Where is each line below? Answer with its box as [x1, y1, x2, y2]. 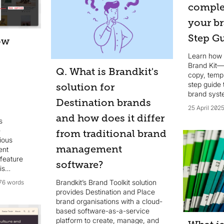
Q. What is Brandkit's [55, 66, 158, 78]
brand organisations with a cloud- [55, 197, 162, 206]
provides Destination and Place [55, 187, 155, 196]
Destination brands [55, 97, 151, 109]
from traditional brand [55, 128, 166, 140]
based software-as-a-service [55, 206, 149, 215]
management [55, 143, 122, 155]
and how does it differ [55, 112, 164, 124]
